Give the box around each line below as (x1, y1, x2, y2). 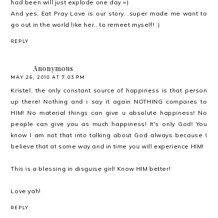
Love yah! (11, 187, 41, 195)
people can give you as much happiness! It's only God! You (11, 120, 207, 127)
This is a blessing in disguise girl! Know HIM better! (11, 164, 171, 172)
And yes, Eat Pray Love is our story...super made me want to (11, 9, 207, 17)
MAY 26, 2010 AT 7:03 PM (11, 74, 86, 80)
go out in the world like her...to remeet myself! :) (11, 20, 161, 28)
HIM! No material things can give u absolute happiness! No (11, 109, 207, 116)
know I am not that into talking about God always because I (11, 131, 207, 139)
